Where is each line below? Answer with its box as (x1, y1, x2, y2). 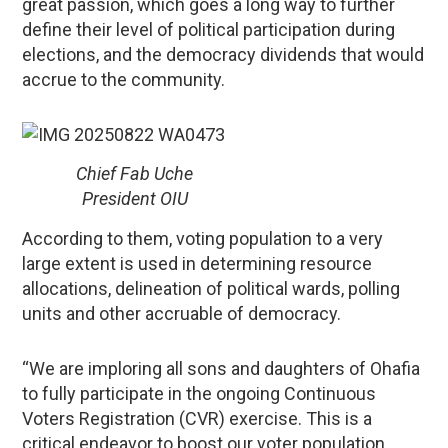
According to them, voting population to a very (22, 228, 384, 250)
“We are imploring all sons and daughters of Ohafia (22, 358, 421, 380)
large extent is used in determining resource (22, 253, 373, 275)
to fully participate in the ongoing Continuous (22, 383, 377, 405)
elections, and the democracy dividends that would (22, 43, 425, 65)
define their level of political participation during (22, 18, 396, 40)
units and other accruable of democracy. (22, 303, 342, 325)
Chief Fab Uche (76, 163, 194, 185)
